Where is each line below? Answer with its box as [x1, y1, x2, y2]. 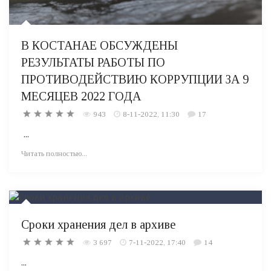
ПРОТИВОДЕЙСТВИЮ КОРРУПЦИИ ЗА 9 [21, 72, 249, 86]
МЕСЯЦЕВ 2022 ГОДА [21, 89, 141, 103]
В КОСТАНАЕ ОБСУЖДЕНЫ [21, 38, 178, 52]
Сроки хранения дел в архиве [21, 217, 175, 231]
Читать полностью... [21, 148, 87, 158]
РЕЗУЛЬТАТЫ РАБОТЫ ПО [21, 55, 165, 69]
